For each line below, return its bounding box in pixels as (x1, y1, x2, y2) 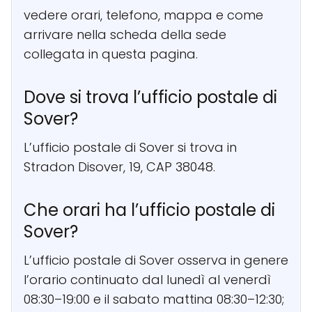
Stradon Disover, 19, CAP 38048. (24, 157, 215, 175)
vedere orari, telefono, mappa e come (24, 6, 263, 24)
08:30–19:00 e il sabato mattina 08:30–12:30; (24, 290, 284, 308)
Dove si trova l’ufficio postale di (24, 85, 277, 109)
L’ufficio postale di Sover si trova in (24, 138, 237, 156)
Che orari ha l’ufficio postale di (24, 198, 275, 221)
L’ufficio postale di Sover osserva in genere (24, 251, 288, 269)
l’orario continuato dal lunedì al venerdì (24, 270, 271, 288)
